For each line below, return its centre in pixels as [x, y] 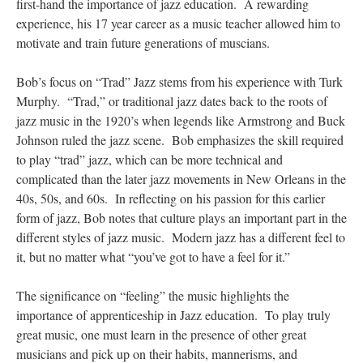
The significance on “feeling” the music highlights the [153, 295]
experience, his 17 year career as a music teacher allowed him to [178, 23]
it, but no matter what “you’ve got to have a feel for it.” [155, 256]
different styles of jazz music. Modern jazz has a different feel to [181, 237]
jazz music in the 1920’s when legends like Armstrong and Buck [181, 120]
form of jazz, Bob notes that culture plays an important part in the [181, 218]
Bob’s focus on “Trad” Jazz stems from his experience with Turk [179, 81]
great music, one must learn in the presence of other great [161, 334]
